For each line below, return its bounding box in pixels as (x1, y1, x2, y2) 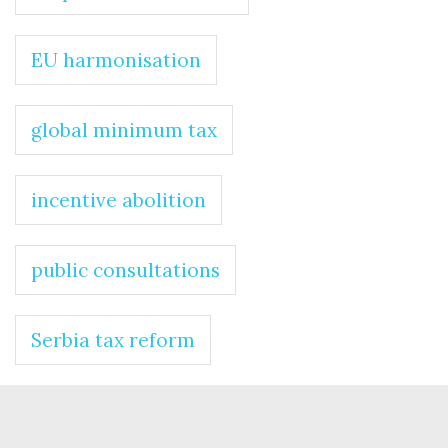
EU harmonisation (31, 48, 201, 73)
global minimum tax (31, 118, 217, 143)
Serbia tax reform (31, 328, 195, 353)
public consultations (31, 258, 220, 283)
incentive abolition (31, 188, 206, 213)
